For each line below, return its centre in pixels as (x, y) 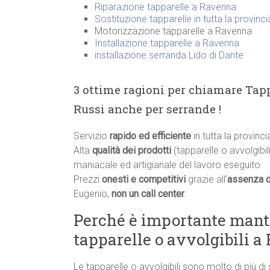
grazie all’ (206, 180)
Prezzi (88, 180)
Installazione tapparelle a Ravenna (167, 43)
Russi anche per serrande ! (147, 109)
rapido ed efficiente (150, 136)
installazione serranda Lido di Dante (169, 55)
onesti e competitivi (144, 180)
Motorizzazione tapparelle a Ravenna (173, 31)
